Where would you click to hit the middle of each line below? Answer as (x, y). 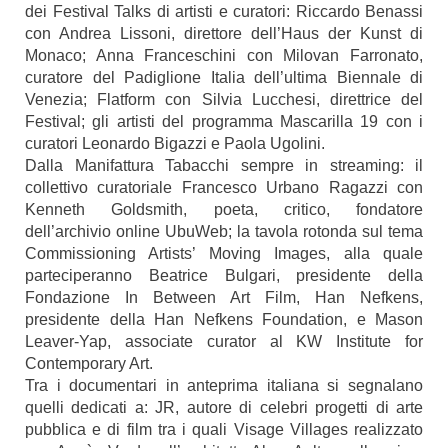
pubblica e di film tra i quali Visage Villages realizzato (224, 429)
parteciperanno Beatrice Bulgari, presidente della (224, 275)
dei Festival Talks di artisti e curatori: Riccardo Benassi (224, 11)
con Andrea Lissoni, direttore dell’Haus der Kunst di (224, 33)
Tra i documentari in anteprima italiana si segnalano (224, 385)
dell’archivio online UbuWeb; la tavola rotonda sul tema (224, 231)
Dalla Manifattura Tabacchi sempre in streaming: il (224, 165)
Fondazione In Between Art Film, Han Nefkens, (224, 297)
